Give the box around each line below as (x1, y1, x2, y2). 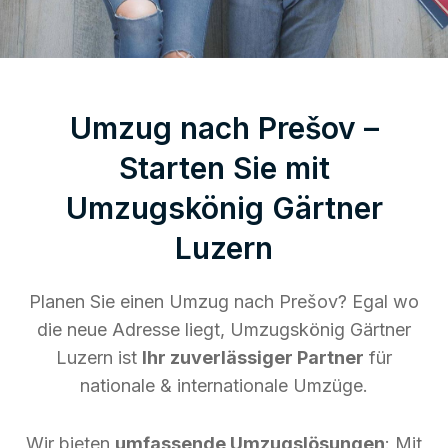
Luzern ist (56, 346, 142, 368)
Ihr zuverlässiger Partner (142, 346, 364, 368)
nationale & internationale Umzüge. (80, 374, 368, 396)
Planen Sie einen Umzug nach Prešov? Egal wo (29, 290, 419, 312)
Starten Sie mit (118, 149, 330, 186)
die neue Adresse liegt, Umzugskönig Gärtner (37, 318, 411, 340)
